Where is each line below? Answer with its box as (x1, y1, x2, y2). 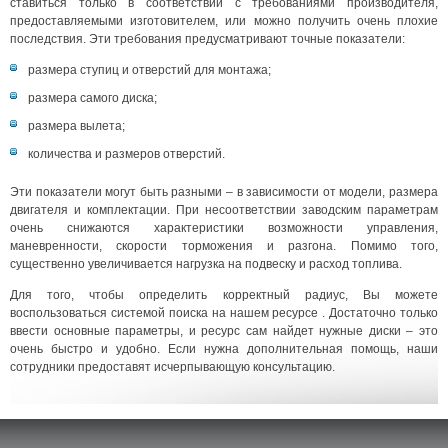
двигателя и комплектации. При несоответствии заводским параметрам (10, 202, 438, 217)
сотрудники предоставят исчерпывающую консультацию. (10, 359, 335, 374)
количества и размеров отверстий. (28, 146, 225, 161)
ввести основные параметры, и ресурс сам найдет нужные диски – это (10, 323, 438, 338)
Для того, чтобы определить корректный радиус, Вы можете (10, 287, 438, 302)
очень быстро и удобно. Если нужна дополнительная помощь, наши (10, 341, 438, 356)
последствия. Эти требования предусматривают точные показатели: (10, 31, 405, 46)
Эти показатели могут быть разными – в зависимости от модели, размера (10, 184, 438, 199)
